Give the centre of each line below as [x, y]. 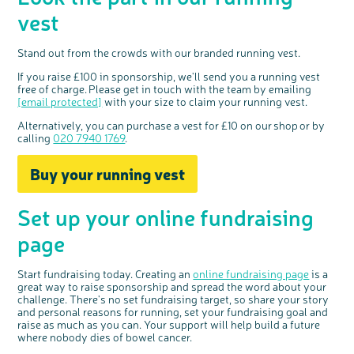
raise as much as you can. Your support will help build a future [169, 324]
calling [36, 138]
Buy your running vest [108, 174]
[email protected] [60, 102]
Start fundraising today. [77, 274]
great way [42, 286]
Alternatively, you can [72, 125]
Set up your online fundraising [166, 217]
